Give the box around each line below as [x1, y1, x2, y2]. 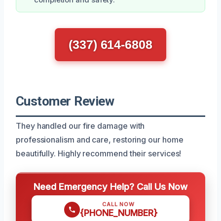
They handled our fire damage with [16, 120, 145, 131]
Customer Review [16, 93, 114, 109]
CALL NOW [102, 200, 135, 208]
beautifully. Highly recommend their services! [16, 148, 182, 158]
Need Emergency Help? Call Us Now [34, 181, 187, 192]
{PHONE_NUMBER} [79, 207, 157, 218]
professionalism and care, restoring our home [16, 134, 184, 145]
